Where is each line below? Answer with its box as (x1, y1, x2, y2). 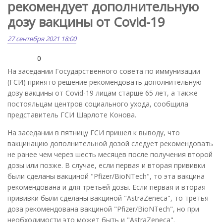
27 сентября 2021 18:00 (7, 34, 76, 43)
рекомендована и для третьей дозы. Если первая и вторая (7, 182, 206, 192)
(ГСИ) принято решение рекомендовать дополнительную (7, 77, 202, 87)
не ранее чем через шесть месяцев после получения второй (7, 149, 213, 159)
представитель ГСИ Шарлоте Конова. (7, 110, 136, 119)
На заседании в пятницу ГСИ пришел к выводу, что (7, 127, 180, 137)
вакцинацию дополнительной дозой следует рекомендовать (7, 138, 213, 148)
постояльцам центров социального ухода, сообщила (7, 99, 188, 109)
